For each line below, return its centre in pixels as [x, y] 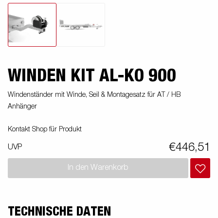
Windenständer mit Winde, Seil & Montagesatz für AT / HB [94, 95]
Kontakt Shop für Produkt [45, 129]
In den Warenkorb [98, 168]
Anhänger [22, 106]
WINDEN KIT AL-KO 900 [92, 76]
